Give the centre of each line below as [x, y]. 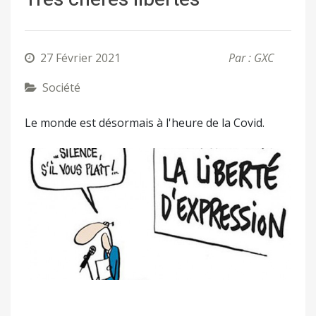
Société [61, 88]
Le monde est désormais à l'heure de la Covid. [145, 123]
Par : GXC [251, 58]
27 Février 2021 [80, 58]
